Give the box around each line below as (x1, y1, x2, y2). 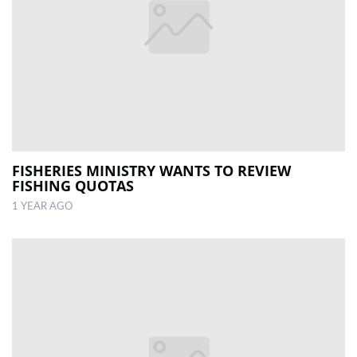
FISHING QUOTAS (12, 176, 134, 196)
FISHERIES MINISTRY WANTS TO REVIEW (12, 161, 291, 181)
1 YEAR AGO (12, 202, 73, 212)
